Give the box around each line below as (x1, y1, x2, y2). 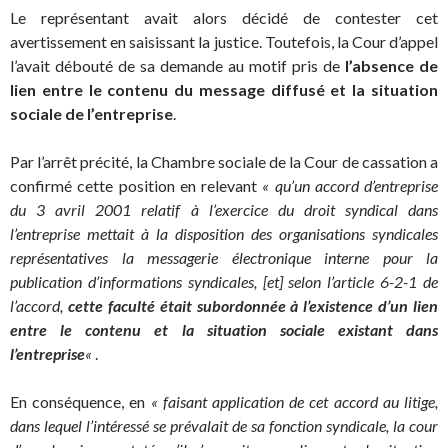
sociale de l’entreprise (10, 103, 173, 123)
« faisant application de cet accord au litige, (150, 391, 439, 411)
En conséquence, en (10, 391, 151, 411)
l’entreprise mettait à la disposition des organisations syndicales (10, 223, 438, 243)
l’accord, (10, 295, 68, 315)
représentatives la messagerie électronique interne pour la (10, 247, 438, 267)
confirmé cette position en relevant (10, 175, 263, 195)
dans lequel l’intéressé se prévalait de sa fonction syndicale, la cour (10, 415, 438, 435)
